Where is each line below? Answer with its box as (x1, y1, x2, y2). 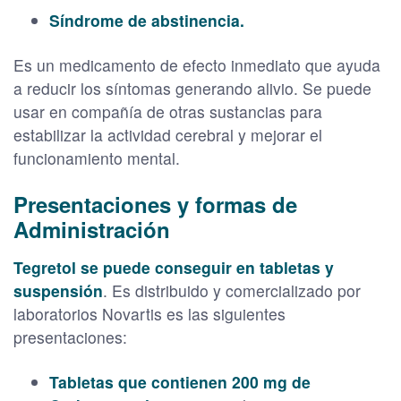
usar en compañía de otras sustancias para (13, 99, 322, 123)
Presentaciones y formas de (13, 188, 297, 219)
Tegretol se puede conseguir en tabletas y (13, 255, 334, 278)
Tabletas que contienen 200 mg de (49, 370, 311, 393)
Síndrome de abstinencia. (49, 8, 244, 31)
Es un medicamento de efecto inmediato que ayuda (13, 53, 380, 76)
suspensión (13, 278, 103, 302)
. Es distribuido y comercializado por (103, 278, 361, 302)
